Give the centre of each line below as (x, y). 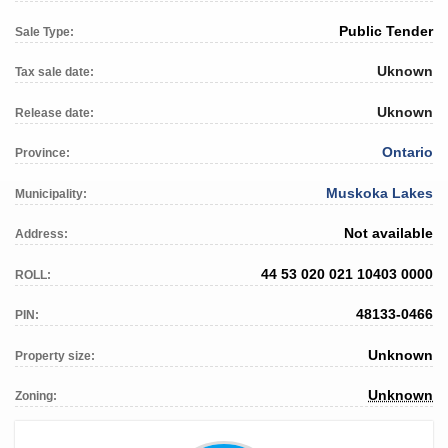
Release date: (54, 112)
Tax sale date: (54, 72)
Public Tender (386, 30)
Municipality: (51, 193)
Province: (42, 153)
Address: (41, 234)
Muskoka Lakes (379, 192)
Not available (388, 233)
